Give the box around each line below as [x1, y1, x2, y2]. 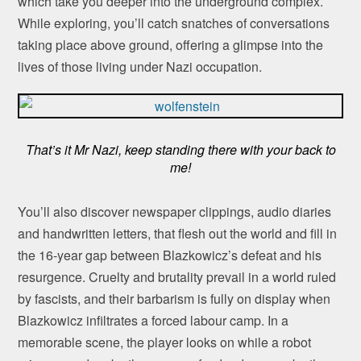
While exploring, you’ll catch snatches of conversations [18, 14, 330, 33]
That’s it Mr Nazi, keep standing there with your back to [25, 140, 336, 160]
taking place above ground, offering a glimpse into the [18, 35, 324, 55]
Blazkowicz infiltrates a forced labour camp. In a [18, 311, 289, 330]
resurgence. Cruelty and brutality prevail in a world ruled [18, 268, 337, 287]
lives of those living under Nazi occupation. [18, 57, 263, 77]
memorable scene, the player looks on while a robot [18, 333, 312, 352]
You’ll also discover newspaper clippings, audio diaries [18, 202, 332, 222]
